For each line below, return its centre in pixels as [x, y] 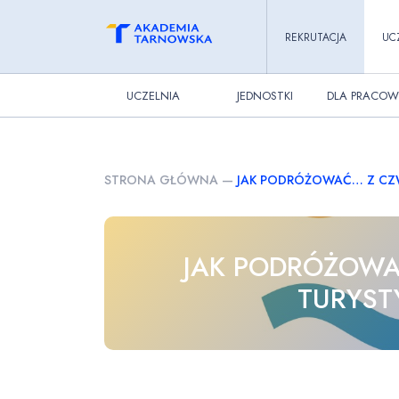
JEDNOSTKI [265, 95]
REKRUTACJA [315, 37]
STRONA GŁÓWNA [161, 180]
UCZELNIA [153, 95]
